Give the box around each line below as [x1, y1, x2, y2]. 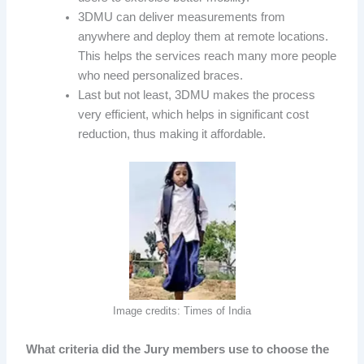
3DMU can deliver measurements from [78, 11, 286, 24]
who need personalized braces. [78, 69, 244, 83]
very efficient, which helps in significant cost [78, 108, 310, 122]
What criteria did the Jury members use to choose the [26, 342, 330, 356]
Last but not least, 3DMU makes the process [78, 89, 316, 102]
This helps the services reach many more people [78, 50, 337, 63]
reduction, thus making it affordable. [78, 128, 266, 141]
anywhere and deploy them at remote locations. [78, 30, 329, 44]
